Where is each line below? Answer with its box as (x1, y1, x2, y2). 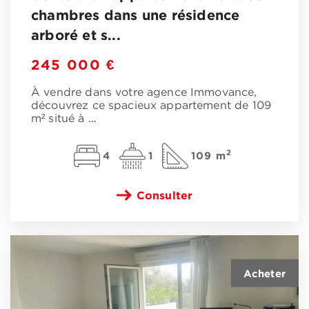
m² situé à (31, 114, 88, 125)
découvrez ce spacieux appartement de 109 (31, 101, 271, 112)
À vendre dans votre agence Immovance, (31, 88, 257, 99)
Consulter (136, 189, 193, 202)
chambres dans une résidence (31, 7, 240, 23)
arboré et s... (31, 27, 121, 43)
